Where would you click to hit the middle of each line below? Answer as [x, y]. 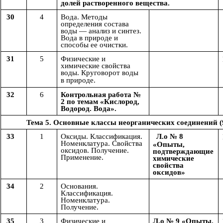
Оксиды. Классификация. [102, 137]
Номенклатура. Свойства [102, 144]
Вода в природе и [89, 38]
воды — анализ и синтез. [101, 31]
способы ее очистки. [94, 45]
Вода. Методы [84, 17]
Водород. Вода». [89, 109]
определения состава [95, 24]
